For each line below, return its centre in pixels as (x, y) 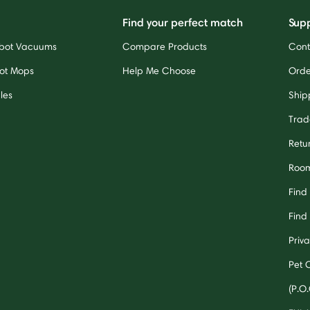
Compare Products (165, 46)
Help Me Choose (159, 70)
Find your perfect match (183, 22)
